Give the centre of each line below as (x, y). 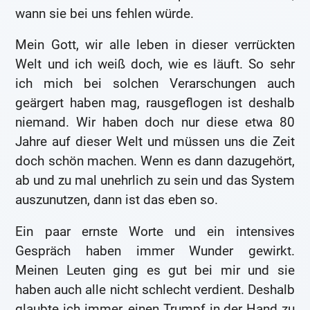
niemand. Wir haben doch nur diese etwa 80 (155, 122)
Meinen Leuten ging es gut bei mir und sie (155, 270)
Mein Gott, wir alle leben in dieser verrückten (155, 45)
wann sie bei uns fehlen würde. (105, 13)
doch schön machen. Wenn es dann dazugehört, (155, 161)
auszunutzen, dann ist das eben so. (117, 200)
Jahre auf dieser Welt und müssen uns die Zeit (155, 142)
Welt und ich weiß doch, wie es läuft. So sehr (155, 64)
